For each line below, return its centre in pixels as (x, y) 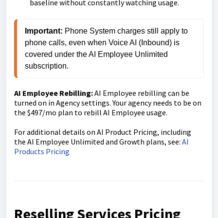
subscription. (47, 66)
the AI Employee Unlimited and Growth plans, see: (98, 142)
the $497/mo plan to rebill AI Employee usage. (91, 113)
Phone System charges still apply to (125, 31)
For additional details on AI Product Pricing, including (103, 132)
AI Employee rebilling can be (141, 93)
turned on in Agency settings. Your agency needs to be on (108, 103)
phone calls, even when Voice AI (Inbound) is (102, 43)
